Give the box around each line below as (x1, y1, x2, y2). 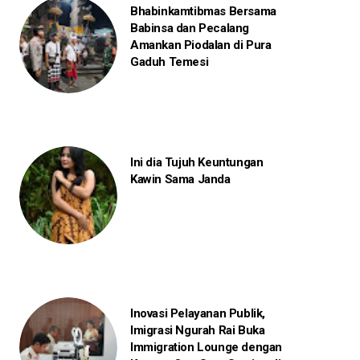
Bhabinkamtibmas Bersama (129, 4, 276, 19)
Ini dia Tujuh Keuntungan (129, 155, 264, 170)
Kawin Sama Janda (129, 172, 231, 187)
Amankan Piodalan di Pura (129, 38, 272, 53)
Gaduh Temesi (129, 55, 209, 70)
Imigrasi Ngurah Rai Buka (129, 323, 265, 338)
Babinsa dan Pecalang (129, 21, 249, 36)
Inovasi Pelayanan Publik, (129, 306, 265, 321)
